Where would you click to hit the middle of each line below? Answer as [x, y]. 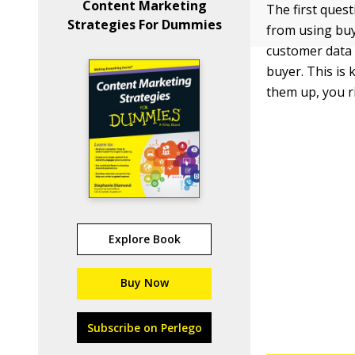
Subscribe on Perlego [144, 328]
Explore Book [144, 239]
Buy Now [144, 282]
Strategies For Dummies [144, 25]
